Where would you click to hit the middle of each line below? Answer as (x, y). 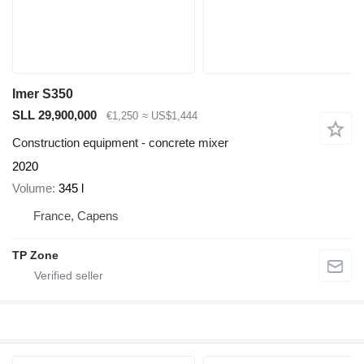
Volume (32, 188)
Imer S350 (43, 93)
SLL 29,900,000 (54, 115)
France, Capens (76, 215)
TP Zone (35, 255)
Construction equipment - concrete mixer (120, 143)
